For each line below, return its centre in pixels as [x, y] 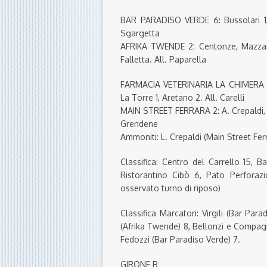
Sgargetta [140, 33]
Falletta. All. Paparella [163, 60]
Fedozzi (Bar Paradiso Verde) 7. [180, 240]
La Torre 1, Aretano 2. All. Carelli [182, 98]
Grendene [139, 124]
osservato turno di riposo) [170, 188]
